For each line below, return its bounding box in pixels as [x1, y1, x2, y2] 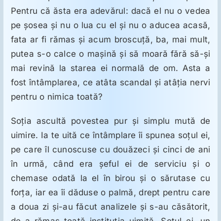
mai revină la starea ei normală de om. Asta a [10, 63, 211, 74]
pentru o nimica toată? [10, 92, 103, 102]
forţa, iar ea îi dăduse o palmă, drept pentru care [10, 187, 211, 198]
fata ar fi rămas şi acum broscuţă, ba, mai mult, [10, 35, 211, 45]
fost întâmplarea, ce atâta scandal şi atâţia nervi [10, 77, 211, 88]
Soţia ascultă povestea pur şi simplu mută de [10, 116, 211, 126]
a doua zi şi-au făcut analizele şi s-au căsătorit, [10, 202, 211, 212]
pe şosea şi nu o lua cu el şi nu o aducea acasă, [10, 20, 211, 31]
